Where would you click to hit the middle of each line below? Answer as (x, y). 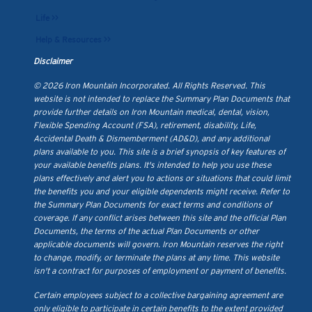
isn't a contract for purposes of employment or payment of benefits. (160, 271)
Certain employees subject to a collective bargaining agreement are (158, 295)
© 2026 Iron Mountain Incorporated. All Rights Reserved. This (149, 86)
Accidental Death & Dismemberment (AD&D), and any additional (151, 139)
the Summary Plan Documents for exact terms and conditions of (153, 205)
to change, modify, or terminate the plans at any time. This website (156, 258)
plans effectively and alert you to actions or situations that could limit (162, 178)
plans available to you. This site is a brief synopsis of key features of (159, 152)
